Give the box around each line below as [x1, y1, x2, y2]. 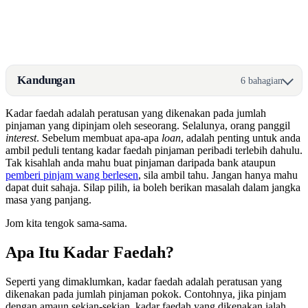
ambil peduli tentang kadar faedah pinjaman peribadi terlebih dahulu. [5, 144, 302, 157]
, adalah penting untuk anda [181, 132, 300, 144]
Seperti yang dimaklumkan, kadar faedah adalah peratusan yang [5, 276, 282, 288]
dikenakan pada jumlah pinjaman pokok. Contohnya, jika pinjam [5, 288, 286, 300]
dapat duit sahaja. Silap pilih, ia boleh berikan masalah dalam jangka [5, 181, 300, 194]
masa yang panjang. [5, 194, 91, 206]
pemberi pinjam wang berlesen [5, 169, 138, 181]
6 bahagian [241, 74, 283, 86]
